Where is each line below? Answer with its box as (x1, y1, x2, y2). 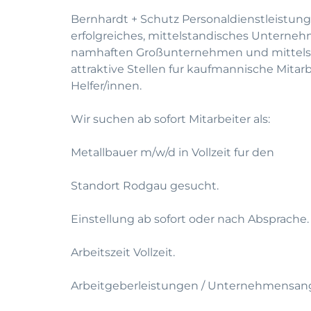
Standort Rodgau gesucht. (71, 179, 219, 192)
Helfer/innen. (71, 79, 142, 92)
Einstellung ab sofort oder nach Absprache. (71, 212, 309, 226)
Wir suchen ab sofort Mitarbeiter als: (71, 112, 270, 126)
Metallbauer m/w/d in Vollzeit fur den (71, 146, 274, 159)
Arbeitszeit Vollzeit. (71, 246, 175, 259)
